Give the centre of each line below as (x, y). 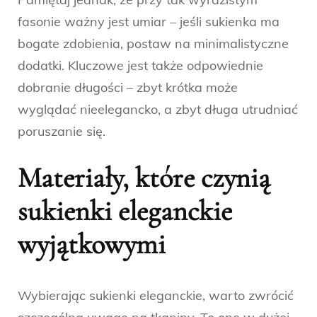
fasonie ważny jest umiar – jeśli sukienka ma (149, 21)
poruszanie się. (62, 131)
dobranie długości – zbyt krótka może (128, 87)
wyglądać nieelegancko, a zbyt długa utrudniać (158, 109)
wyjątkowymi (92, 244)
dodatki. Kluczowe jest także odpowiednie (140, 65)
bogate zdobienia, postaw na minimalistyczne (153, 43)
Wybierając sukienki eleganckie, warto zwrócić (156, 296)
